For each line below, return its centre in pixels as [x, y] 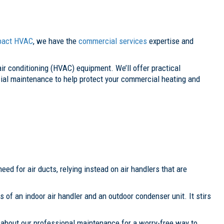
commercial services [113, 41]
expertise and [170, 41]
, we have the [56, 41]
